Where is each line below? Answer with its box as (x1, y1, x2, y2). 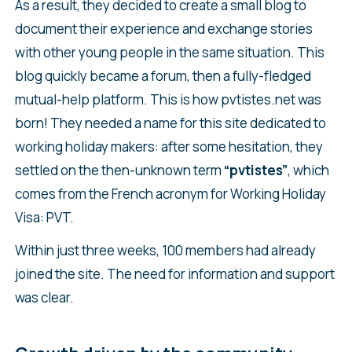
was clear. (14, 288, 74, 307)
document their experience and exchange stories (14, 20, 313, 38)
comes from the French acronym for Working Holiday (14, 185, 326, 203)
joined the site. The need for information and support (14, 265, 335, 284)
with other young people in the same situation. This (14, 43, 324, 62)
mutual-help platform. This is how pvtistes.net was (14, 90, 321, 109)
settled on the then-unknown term (14, 161, 224, 180)
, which (287, 161, 329, 180)
